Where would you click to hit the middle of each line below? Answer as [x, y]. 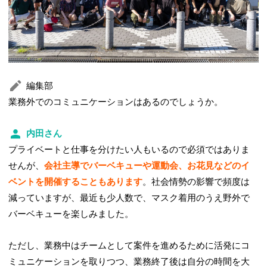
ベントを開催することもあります [76, 181]
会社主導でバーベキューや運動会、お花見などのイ [147, 165]
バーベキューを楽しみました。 [71, 214]
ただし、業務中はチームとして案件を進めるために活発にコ [129, 245]
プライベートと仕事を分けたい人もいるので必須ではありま [129, 149]
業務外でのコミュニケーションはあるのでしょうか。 [116, 102]
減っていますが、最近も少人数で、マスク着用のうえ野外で [129, 198]
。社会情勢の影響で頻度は [196, 181]
